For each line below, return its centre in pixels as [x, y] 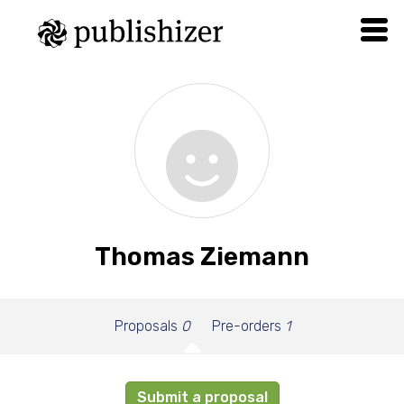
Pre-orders [248, 326]
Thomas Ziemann [202, 257]
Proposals [147, 326]
